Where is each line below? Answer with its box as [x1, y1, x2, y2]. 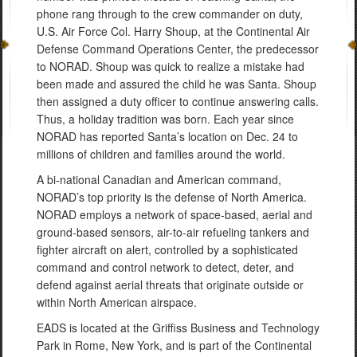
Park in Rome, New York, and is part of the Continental [37, 336, 312, 353]
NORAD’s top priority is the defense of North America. [37, 188, 307, 205]
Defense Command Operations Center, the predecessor [37, 40, 319, 57]
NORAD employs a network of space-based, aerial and [37, 206, 312, 222]
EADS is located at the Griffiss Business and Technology [37, 319, 320, 335]
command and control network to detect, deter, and [37, 258, 294, 275]
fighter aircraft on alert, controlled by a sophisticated [37, 241, 298, 257]
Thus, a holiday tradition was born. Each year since [37, 110, 294, 127]
